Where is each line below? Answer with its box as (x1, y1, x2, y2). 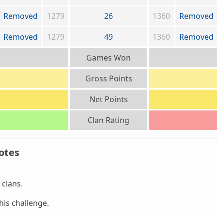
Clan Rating (88, 115, 129, 126)
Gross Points (85, 73, 132, 84)
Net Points (89, 94, 128, 105)
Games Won (86, 52, 131, 63)
